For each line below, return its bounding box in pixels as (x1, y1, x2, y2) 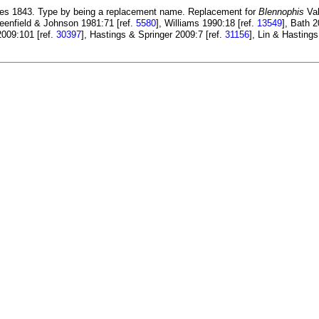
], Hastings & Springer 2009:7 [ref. (81, 29, 225, 41)
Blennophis (258, 6, 304, 18)
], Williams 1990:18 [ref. (156, 18, 257, 29)
